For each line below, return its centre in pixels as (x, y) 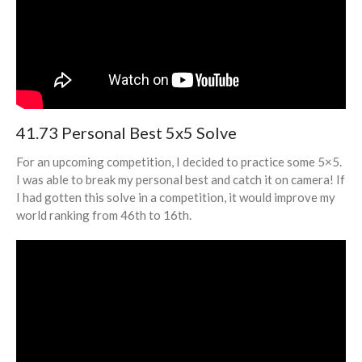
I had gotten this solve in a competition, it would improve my (176, 198)
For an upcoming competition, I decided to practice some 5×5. (179, 162)
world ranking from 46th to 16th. (104, 215)
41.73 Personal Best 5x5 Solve (126, 133)
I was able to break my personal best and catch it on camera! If (181, 180)
